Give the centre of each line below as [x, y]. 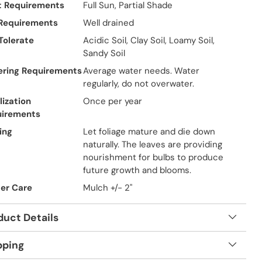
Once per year [112, 101]
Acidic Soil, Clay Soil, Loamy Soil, [149, 40]
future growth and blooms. [137, 170]
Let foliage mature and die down [149, 132]
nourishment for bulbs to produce [153, 157]
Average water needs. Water [141, 71]
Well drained [108, 23]
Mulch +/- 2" [107, 188]
